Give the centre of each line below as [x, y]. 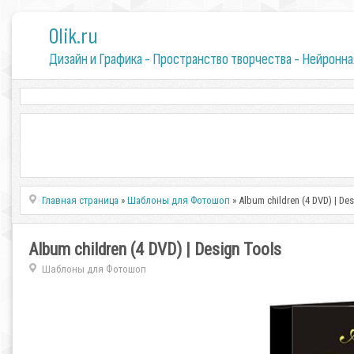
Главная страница [81, 200]
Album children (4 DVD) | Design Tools [155, 249]
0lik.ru [73, 37]
